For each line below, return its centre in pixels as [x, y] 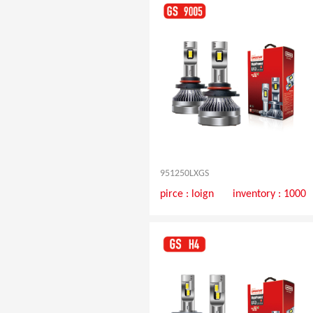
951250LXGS [184, 174]
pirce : [175, 195]
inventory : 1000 [270, 195]
